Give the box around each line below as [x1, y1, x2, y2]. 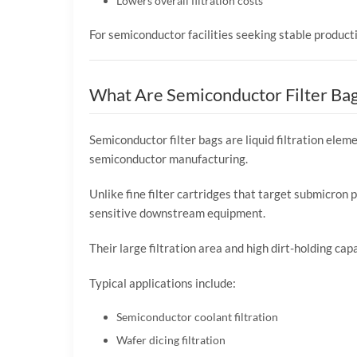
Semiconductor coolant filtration [116, 309, 278, 324]
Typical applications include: [89, 275, 236, 290]
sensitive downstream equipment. [89, 205, 265, 220]
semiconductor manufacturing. [89, 151, 248, 166]
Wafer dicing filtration [116, 333, 226, 347]
